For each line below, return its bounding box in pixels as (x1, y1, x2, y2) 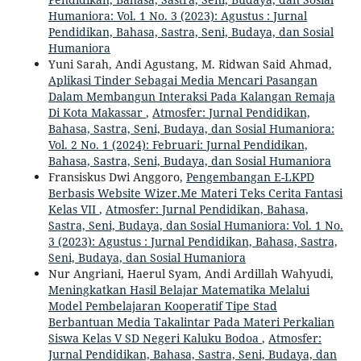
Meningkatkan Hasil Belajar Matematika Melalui (48, 281, 309, 297)
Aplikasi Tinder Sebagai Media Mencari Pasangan (48, 72, 317, 88)
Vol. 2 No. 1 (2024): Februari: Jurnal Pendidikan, (48, 136, 308, 152)
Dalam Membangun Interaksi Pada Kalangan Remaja (48, 88, 335, 104)
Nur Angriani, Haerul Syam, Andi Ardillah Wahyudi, (48, 265, 334, 281)
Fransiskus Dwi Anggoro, (48, 168, 186, 185)
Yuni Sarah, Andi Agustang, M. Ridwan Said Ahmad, (48, 56, 332, 72)
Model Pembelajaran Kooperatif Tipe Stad (48, 297, 277, 313)
